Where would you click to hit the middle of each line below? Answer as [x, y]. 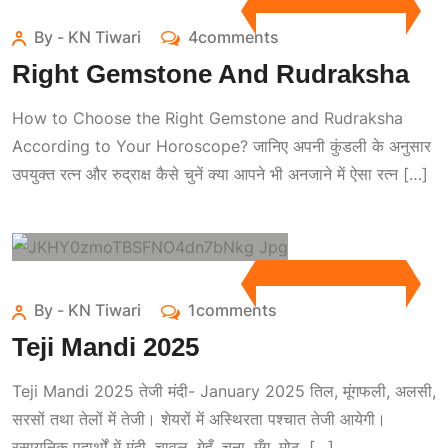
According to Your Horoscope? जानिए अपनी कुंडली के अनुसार [221, 145]
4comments [233, 36]
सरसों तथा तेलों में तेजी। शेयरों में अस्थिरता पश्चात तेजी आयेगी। [199, 419]
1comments [232, 310]
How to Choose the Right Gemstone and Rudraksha [207, 117]
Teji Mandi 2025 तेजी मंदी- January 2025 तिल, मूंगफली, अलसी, [224, 391]
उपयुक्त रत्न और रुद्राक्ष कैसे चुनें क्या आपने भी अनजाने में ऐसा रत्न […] [220, 173]
